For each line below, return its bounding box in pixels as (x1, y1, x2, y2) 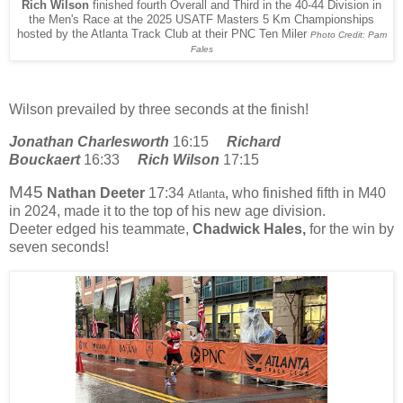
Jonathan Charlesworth (9, 133, 169, 149)
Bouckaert (9, 151, 80, 167)
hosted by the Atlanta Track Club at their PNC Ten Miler (16, 28, 310, 41)
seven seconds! (9, 239, 112, 255)
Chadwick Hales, (193, 221, 306, 237)
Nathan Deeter (47, 185, 145, 201)
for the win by (306, 221, 394, 237)
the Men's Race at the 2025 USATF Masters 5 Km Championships (29, 13, 374, 27)
